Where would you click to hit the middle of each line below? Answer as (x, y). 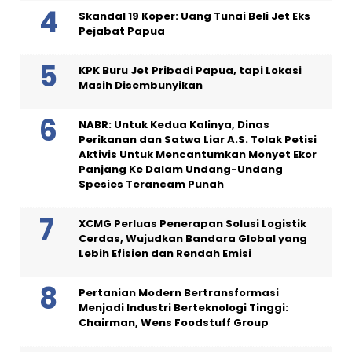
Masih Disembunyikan (141, 85)
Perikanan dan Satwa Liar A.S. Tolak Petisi (198, 139)
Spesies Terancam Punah (151, 184)
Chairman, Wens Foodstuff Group (174, 322)
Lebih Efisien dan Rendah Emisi (165, 253)
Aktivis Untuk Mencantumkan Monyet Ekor (198, 154)
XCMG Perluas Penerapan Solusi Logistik (192, 223)
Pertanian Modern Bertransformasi (179, 292)
